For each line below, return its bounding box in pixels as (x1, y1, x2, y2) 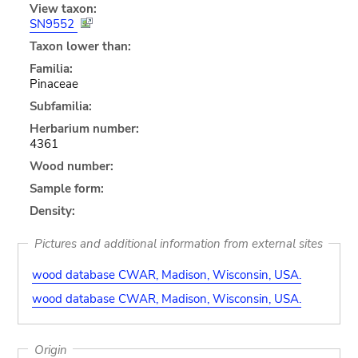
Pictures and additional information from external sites (34, 235, 323, 252)
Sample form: (29, 180, 104, 197)
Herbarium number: (29, 120, 139, 137)
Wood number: (29, 157, 113, 174)
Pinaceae (29, 75, 78, 92)
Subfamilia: (29, 97, 92, 114)
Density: (29, 202, 75, 219)
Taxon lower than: (29, 38, 131, 54)
